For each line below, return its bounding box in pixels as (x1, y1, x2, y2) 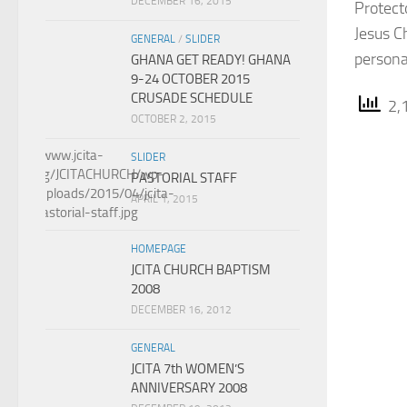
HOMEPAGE (131, 243, 186, 255)
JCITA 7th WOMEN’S (131, 361, 244, 377)
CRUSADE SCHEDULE (131, 90, 253, 106)
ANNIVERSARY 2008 (131, 380, 247, 396)
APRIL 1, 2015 (131, 193, 198, 205)
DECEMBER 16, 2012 (131, 303, 232, 316)
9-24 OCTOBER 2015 (131, 71, 250, 87)
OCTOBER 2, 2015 (131, 113, 216, 125)
